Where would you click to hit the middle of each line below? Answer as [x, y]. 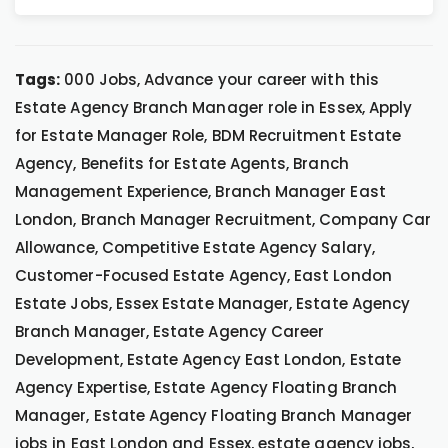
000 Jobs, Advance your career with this [219, 79]
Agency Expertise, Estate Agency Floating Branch [206, 387]
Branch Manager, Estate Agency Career [170, 331]
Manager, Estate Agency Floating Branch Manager [213, 415]
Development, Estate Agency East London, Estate [208, 359]
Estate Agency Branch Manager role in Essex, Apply [214, 107]
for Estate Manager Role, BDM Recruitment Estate [208, 135]
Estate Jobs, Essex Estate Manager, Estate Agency [213, 303]
